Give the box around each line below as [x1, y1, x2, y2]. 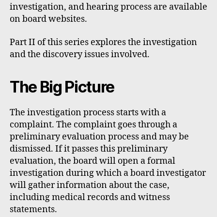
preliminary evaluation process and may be [10, 131, 189, 142]
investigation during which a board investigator [10, 167, 206, 179]
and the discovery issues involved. [10, 48, 150, 60]
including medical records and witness [10, 191, 170, 203]
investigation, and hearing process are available [10, 1, 207, 13]
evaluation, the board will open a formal [10, 155, 175, 167]
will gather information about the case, [10, 179, 170, 191]
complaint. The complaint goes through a [10, 119, 177, 130]
